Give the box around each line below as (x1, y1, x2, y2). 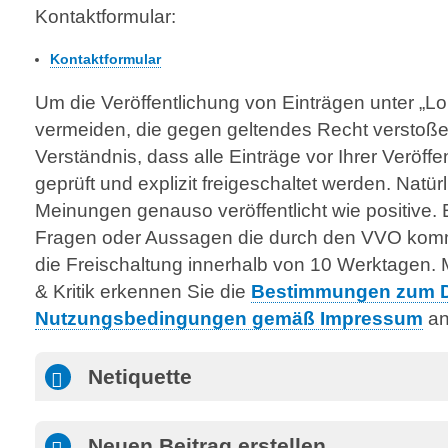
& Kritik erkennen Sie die (35, 280, 251, 302)
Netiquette (88, 365, 192, 388)
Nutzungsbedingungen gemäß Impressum (35, 307, 423, 329)
